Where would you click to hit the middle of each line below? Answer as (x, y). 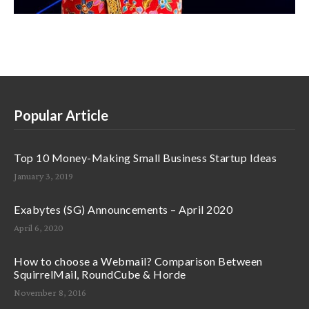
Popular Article (61, 115)
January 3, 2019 (43, 176)
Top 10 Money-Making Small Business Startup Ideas (145, 157)
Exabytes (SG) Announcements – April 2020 (123, 209)
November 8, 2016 (50, 292)
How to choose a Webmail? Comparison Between (138, 261)
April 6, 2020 (39, 227)
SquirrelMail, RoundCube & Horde (100, 274)
